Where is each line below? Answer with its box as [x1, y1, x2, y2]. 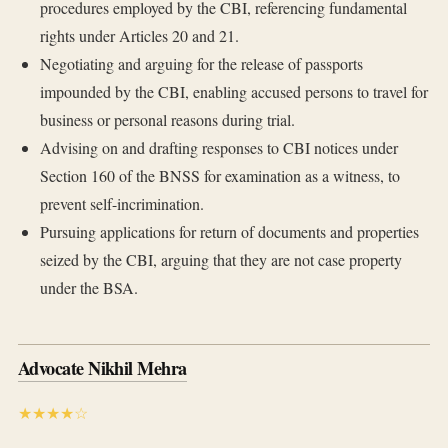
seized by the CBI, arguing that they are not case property [39, 249, 402, 271]
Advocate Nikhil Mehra [18, 355, 187, 382]
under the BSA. [39, 277, 138, 299]
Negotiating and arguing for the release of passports [39, 53, 363, 75]
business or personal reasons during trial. [39, 109, 295, 131]
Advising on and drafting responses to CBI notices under [39, 137, 398, 159]
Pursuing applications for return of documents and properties [39, 221, 419, 243]
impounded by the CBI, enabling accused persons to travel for [39, 81, 428, 103]
